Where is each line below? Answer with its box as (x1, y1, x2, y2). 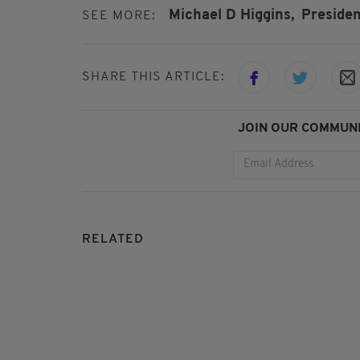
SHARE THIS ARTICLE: (82, 70, 225, 84)
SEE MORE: (82, 10, 156, 23)
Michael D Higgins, (169, 8, 294, 24)
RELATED (82, 232, 144, 246)
